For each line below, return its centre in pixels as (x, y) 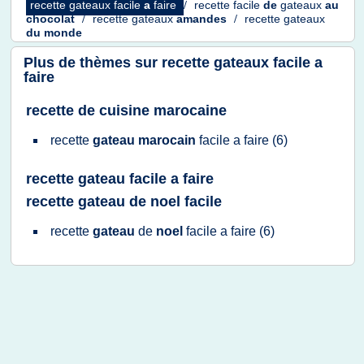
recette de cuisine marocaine (126, 110)
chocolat (52, 19)
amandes (203, 19)
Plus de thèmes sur (93, 63)
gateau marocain (146, 140)
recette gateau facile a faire (120, 179)
